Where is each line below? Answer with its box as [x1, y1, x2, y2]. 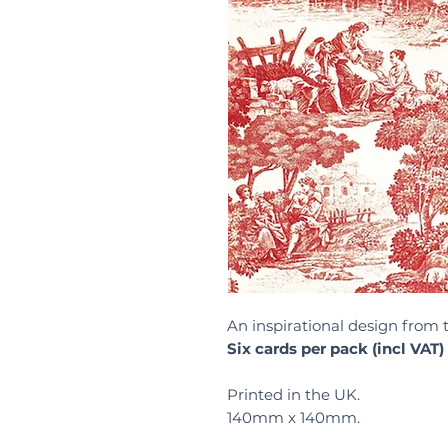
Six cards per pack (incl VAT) [227, 339, 444, 359]
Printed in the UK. [227, 385, 364, 405]
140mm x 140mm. [227, 408, 364, 428]
